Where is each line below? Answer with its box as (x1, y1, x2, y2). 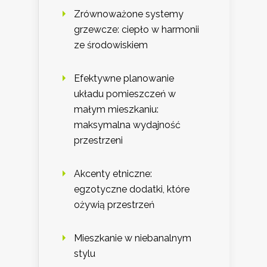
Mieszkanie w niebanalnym (74, 232, 191, 244)
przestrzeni (74, 135, 123, 147)
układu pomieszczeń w (74, 88, 176, 100)
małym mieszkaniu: (74, 104, 159, 116)
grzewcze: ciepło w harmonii (74, 24, 199, 36)
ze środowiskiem (74, 39, 148, 51)
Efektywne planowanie (74, 73, 174, 85)
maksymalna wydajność (74, 119, 181, 131)
